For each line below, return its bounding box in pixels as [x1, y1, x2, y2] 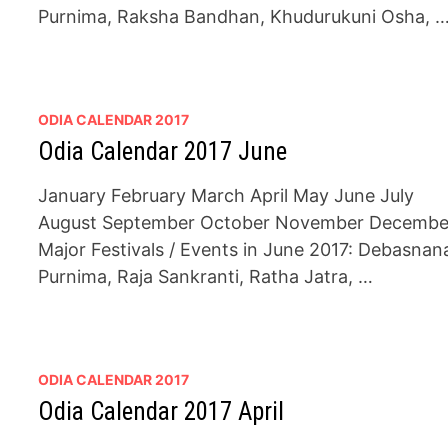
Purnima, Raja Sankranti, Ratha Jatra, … [38, 266, 374, 287]
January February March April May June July [38, 185, 415, 206]
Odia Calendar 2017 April [38, 397, 285, 426]
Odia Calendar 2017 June [38, 137, 288, 166]
